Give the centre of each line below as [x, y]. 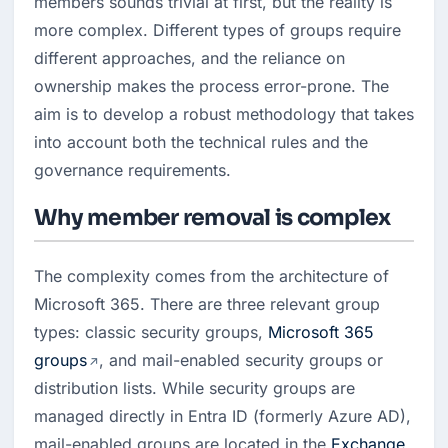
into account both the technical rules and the [201, 142]
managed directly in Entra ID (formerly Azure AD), [222, 415]
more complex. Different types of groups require [217, 30]
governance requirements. [132, 170]
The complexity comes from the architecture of [211, 275]
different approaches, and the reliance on [189, 58]
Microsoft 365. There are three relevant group [207, 303]
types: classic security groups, [151, 331]
